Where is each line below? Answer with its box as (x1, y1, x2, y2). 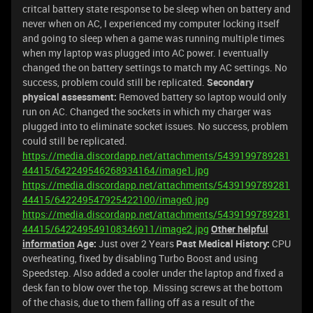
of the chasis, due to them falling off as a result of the (22, 296, 254, 309)
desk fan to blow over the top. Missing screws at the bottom (22, 281, 282, 294)
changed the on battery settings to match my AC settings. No (22, 61, 287, 74)
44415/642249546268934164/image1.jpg (22, 163, 209, 177)
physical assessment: (22, 90, 117, 103)
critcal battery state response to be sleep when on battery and (22, 2, 291, 15)
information (22, 237, 75, 250)
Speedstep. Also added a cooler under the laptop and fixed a (22, 266, 284, 279)
